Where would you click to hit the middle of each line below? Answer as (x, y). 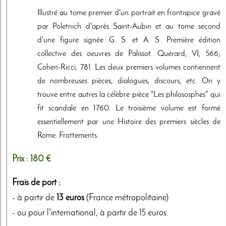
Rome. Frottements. (68, 135)
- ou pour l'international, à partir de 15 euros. (90, 213)
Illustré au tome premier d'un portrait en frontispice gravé (129, 13)
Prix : (21, 159)
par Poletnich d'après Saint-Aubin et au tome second (129, 26)
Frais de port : (36, 183)
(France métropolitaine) (126, 198)
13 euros (70, 198)
